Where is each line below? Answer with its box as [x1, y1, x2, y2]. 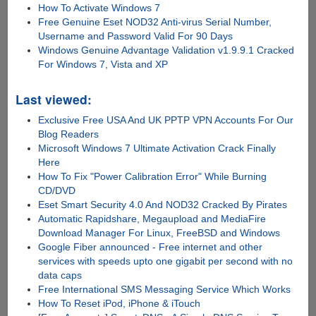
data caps [38, 269, 83, 281]
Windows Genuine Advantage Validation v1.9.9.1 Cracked [38, 44, 295, 56]
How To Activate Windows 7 [38, 2, 161, 14]
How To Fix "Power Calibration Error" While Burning [38, 171, 267, 183]
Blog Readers [38, 128, 99, 140]
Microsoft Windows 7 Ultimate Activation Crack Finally [38, 142, 276, 154]
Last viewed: [15, 90, 92, 109]
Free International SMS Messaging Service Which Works [38, 284, 291, 296]
